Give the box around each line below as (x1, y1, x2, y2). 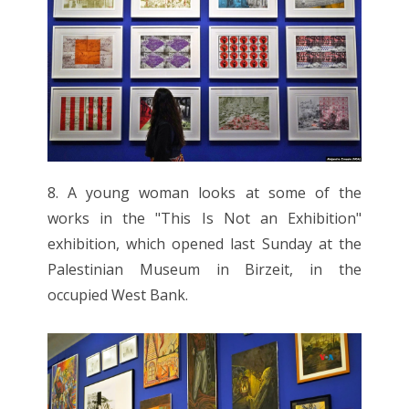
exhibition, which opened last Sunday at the (47, 233, 362, 254)
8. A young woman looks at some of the (47, 182, 362, 203)
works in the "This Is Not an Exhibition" (47, 207, 362, 228)
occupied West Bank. (47, 284, 189, 305)
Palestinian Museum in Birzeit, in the (47, 258, 362, 279)
